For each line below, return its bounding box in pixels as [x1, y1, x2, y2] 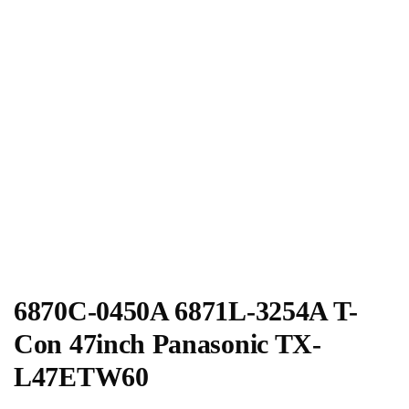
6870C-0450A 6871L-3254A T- [14, 296, 358, 327]
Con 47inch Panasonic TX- [14, 329, 321, 360]
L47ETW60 [14, 362, 149, 393]
